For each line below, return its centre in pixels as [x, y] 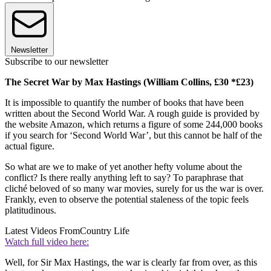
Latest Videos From [42, 231]
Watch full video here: [47, 242]
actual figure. [30, 146]
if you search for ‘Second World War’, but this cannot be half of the [133, 135]
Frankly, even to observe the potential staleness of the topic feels [127, 200]
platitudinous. [31, 211]
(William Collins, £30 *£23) [198, 82]
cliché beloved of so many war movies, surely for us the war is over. [134, 189]
